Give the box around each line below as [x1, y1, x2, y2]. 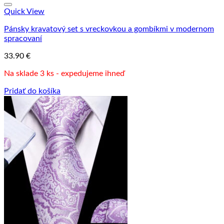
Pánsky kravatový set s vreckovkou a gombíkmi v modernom [4, 24, 214, 33]
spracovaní [4, 34, 42, 42]
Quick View [4, 7, 44, 15]
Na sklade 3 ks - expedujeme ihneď [4, 69, 124, 77]
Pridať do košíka [4, 86, 60, 95]
